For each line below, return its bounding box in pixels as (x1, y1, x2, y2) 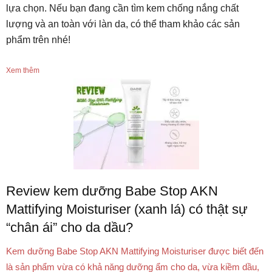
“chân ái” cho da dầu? (6, 220, 133, 236)
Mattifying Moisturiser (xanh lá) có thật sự (6, 202, 248, 217)
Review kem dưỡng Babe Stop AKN (6, 183, 218, 199)
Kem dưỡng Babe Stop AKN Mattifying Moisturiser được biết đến (6, 246, 263, 257)
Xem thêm (6, 66, 39, 75)
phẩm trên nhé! (6, 35, 70, 46)
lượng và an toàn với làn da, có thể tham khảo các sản (6, 19, 240, 30)
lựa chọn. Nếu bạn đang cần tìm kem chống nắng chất (6, 3, 239, 14)
